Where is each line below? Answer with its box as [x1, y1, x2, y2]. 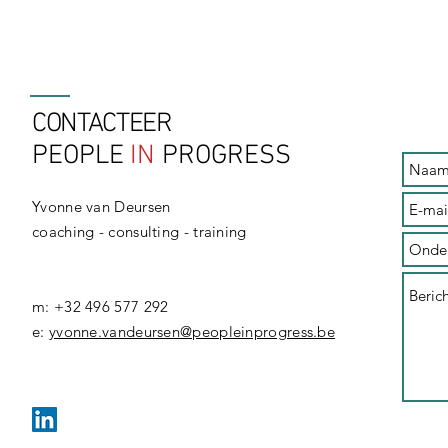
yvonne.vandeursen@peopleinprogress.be [48, 322, 336, 341]
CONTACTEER [32, 108, 172, 140]
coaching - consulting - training [32, 222, 247, 241]
